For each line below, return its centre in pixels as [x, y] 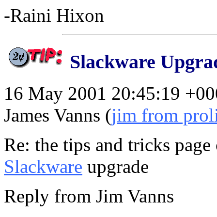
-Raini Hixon [54, 15]
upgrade [116, 167]
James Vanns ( [58, 115]
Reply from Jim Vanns [89, 196]
